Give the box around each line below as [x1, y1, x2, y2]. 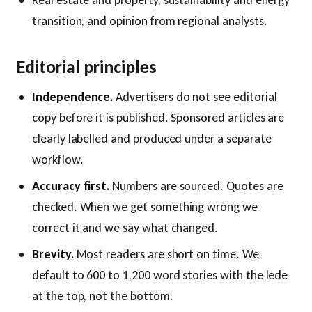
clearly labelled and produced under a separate [32, 131, 272, 146]
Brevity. [32, 247, 74, 262]
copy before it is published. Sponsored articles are [32, 110, 285, 125]
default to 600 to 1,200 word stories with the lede [32, 267, 288, 283]
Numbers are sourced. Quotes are [109, 178, 283, 194]
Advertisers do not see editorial [113, 89, 277, 104]
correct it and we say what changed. [32, 220, 219, 235]
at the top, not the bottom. [32, 288, 173, 304]
